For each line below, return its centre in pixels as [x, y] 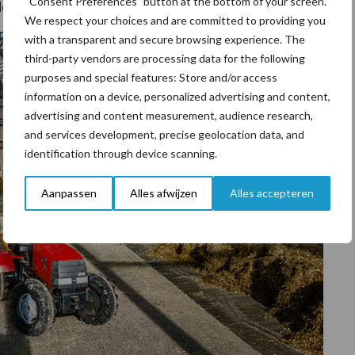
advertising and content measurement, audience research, [169, 115]
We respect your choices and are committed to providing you [175, 20]
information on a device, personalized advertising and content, [177, 96]
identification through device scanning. [121, 153]
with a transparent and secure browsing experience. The [165, 39]
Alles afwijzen [163, 193]
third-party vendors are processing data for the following [165, 58]
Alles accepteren [272, 193]
